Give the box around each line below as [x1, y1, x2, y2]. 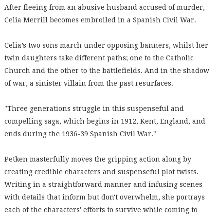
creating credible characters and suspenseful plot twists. [4, 168, 199, 176]
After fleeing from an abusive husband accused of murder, [4, 3, 205, 11]
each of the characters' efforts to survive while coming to [4, 206, 198, 214]
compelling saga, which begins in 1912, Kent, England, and [4, 117, 205, 125]
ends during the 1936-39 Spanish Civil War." [4, 130, 156, 138]
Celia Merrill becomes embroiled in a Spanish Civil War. [4, 16, 196, 24]
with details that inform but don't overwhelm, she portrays [4, 193, 205, 201]
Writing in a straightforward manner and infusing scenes [4, 181, 202, 188]
